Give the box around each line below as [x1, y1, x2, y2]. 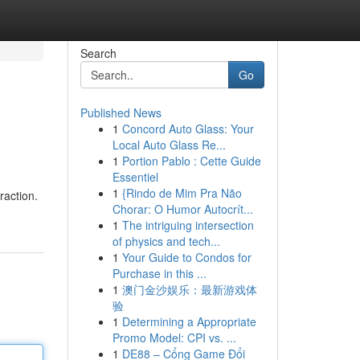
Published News [80, 104, 162, 121]
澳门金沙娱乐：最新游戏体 [121, 281, 257, 297]
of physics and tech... [112, 233, 220, 249]
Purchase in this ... [112, 265, 207, 281]
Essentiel [112, 169, 158, 185]
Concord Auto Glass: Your [121, 121, 254, 137]
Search [80, 45, 117, 61]
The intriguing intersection [121, 217, 254, 233]
